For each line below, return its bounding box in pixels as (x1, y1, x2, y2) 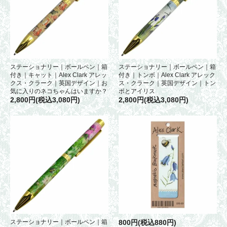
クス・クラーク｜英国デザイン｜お (10, 79, 107, 87)
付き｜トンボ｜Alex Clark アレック (119, 71, 215, 79)
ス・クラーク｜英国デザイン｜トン (119, 79, 216, 87)
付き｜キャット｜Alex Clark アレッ (10, 71, 107, 79)
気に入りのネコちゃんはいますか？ (10, 87, 107, 95)
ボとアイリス (119, 87, 155, 95)
